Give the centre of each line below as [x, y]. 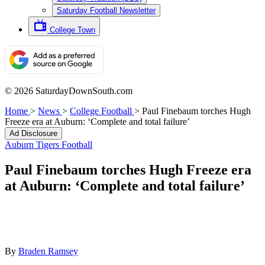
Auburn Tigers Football [49, 145]
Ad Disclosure [33, 133]
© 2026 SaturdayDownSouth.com [69, 91]
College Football [101, 111]
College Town [72, 30]
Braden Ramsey [48, 251]
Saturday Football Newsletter [106, 10]
